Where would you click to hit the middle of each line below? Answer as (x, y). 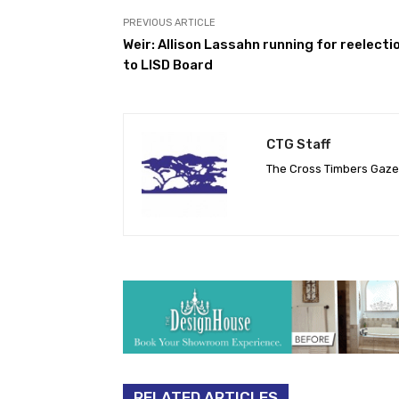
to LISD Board (168, 65)
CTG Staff (298, 144)
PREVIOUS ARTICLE (169, 22)
